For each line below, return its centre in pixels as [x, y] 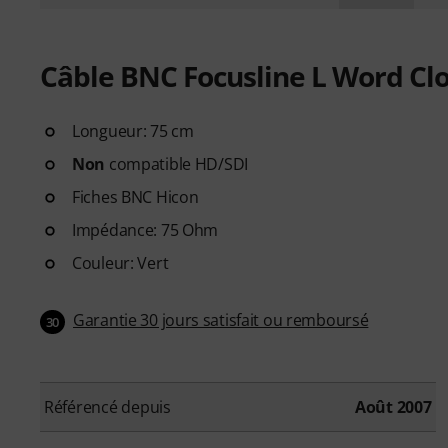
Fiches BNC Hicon [135, 196]
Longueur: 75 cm [133, 130]
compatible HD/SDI [177, 163]
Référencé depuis [107, 406]
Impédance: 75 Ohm [145, 229]
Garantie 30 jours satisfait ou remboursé [221, 319]
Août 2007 [393, 406]
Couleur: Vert [120, 262]
